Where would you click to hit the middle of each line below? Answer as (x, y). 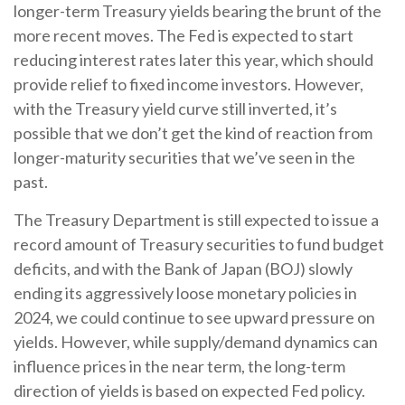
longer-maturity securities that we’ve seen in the (184, 157)
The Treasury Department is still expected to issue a (196, 220)
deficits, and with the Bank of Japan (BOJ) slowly (183, 268)
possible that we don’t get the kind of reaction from (193, 133)
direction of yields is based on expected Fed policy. (189, 391)
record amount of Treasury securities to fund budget (199, 244)
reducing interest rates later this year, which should (193, 60)
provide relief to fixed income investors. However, (188, 84)
